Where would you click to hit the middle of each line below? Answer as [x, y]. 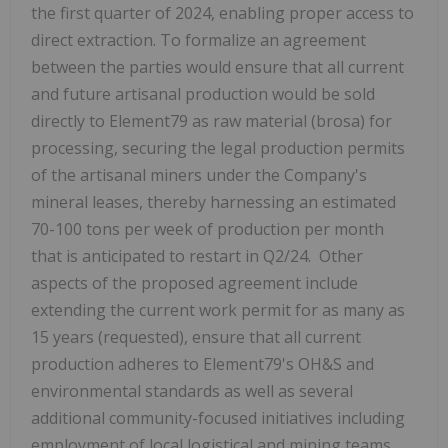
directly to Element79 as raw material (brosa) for [211, 120]
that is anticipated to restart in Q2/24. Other [197, 255]
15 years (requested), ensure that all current [196, 336]
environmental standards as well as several [192, 390]
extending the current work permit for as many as [218, 309]
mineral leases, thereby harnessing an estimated [213, 201]
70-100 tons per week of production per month [207, 228]
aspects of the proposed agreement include [194, 282]
